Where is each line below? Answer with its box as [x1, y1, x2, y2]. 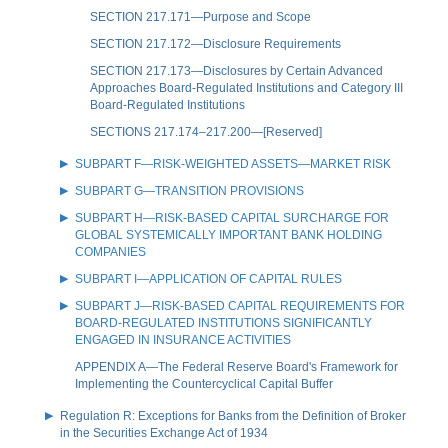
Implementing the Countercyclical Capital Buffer [75, 376, 333, 391]
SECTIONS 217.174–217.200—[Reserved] [90, 124, 322, 139]
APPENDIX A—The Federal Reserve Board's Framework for [75, 359, 398, 374]
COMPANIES [75, 244, 146, 259]
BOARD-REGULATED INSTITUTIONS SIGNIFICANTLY [75, 315, 372, 330]
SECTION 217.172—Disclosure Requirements [90, 36, 341, 51]
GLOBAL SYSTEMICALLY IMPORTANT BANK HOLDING [75, 227, 382, 242]
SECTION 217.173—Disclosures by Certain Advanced [90, 63, 383, 78]
